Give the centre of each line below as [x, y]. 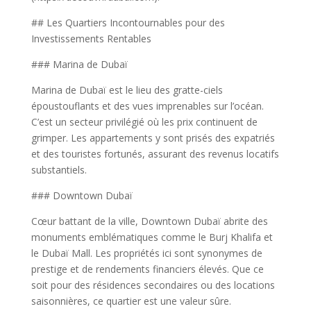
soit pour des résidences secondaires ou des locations [153, 285]
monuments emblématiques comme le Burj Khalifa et [152, 237]
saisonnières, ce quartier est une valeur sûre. [131, 301]
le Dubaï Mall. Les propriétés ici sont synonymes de [146, 253]
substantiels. [59, 170]
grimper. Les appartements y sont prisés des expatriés [153, 138]
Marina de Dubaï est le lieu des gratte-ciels [127, 90]
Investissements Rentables [91, 39]
